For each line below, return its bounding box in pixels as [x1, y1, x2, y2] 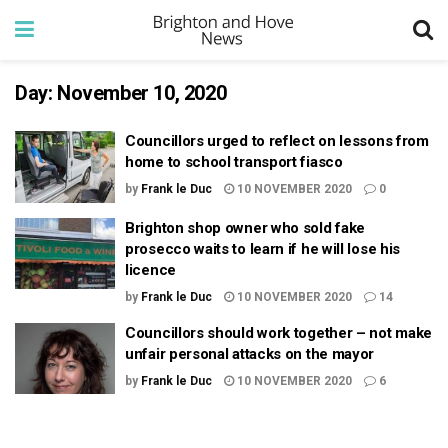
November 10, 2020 [57, 81, 227, 105]
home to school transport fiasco [125, 153, 343, 171]
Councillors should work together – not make [125, 323, 433, 342]
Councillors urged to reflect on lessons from [125, 132, 429, 150]
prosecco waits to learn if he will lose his [125, 239, 401, 258]
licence [125, 260, 176, 279]
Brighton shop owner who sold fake [125, 218, 366, 237]
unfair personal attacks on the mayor [125, 344, 375, 363]
